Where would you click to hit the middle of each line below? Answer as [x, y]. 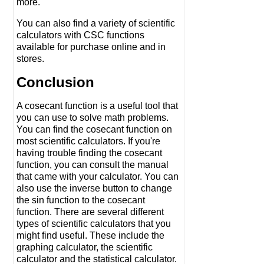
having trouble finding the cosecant [89, 153]
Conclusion [55, 82]
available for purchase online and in [91, 47]
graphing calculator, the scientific [85, 247]
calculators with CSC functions [80, 35]
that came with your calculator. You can [98, 177]
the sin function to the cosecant [81, 200]
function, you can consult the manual [93, 165]
